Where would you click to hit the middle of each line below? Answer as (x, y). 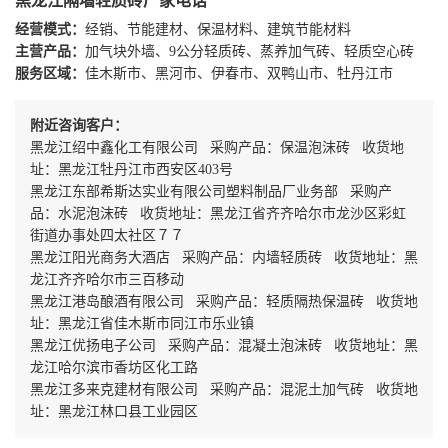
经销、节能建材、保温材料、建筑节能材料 (218, 29)
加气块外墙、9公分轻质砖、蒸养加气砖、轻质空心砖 (249, 51)
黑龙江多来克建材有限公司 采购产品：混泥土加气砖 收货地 (224, 389)
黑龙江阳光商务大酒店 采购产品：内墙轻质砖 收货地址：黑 (224, 257)
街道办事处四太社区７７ (107, 235)
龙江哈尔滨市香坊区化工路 (114, 367)
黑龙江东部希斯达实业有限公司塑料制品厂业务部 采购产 (211, 191)
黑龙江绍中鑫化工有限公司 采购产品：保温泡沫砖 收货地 (217, 147)
